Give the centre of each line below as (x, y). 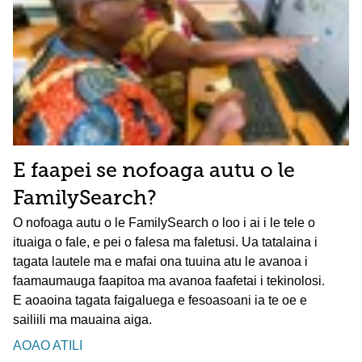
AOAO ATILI (48, 345)
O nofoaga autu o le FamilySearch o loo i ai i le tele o (164, 222)
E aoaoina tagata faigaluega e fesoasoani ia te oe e (160, 300)
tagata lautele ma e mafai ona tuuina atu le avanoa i (160, 261)
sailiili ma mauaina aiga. (82, 319)
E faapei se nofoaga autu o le (154, 171)
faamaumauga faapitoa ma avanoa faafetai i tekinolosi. (169, 280)
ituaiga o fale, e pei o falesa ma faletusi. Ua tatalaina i (165, 242)
